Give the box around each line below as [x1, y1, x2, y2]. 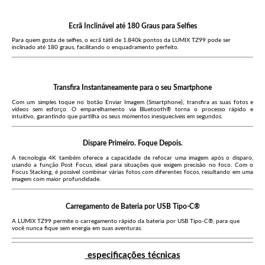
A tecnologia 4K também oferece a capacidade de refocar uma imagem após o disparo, [12, 155, 253, 161]
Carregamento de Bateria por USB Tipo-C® [65, 203, 200, 210]
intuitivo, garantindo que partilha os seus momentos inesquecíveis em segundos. [12, 113, 222, 119]
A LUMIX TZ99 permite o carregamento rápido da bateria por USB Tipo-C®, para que [12, 218, 240, 224]
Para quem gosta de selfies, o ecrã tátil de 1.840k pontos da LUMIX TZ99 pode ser [12, 37, 231, 44]
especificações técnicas [85, 250, 180, 260]
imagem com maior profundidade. [12, 176, 101, 183]
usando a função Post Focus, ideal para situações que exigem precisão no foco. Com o [12, 162, 253, 169]
